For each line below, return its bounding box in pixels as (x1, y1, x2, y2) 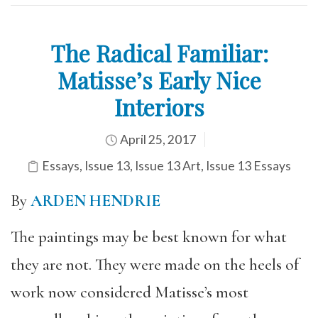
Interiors (114, 92, 204, 122)
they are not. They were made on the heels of (11, 254, 299, 275)
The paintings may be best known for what (11, 226, 287, 247)
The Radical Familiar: (50, 38, 268, 68)
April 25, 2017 (117, 132, 196, 147)
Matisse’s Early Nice (57, 65, 261, 95)
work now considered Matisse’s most (11, 282, 248, 302)
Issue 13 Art (135, 158, 201, 173)
